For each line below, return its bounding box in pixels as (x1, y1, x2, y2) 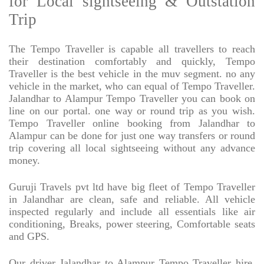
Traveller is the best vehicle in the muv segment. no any (9, 68, 255, 80)
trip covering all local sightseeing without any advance (9, 142, 255, 154)
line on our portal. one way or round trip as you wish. (9, 105, 255, 117)
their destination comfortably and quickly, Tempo (9, 55, 255, 68)
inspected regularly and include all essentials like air (9, 206, 255, 218)
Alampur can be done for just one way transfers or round (9, 130, 255, 142)
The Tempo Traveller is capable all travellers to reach (9, 43, 255, 55)
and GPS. (9, 230, 49, 243)
